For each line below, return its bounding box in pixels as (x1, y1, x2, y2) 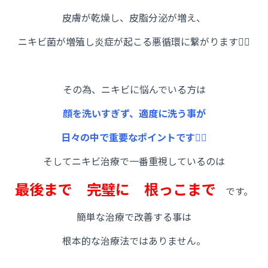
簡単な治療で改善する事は (77, 209, 191, 224)
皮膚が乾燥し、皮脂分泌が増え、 (62, 10, 206, 25)
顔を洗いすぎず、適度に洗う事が (62, 106, 206, 121)
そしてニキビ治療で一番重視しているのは (43, 154, 225, 169)
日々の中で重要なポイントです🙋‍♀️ (61, 130, 207, 145)
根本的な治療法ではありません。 (62, 233, 206, 248)
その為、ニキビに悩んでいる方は (62, 82, 206, 97)
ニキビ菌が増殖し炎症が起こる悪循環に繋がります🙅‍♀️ (18, 34, 250, 49)
